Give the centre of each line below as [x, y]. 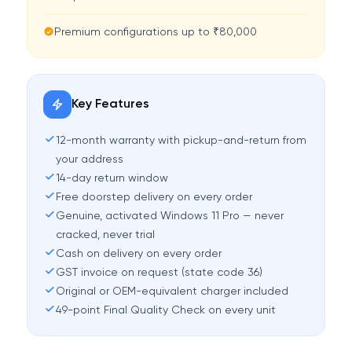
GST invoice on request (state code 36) [159, 273]
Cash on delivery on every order [138, 254]
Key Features [110, 104]
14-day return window [112, 178]
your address [89, 159]
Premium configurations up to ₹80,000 [155, 32]
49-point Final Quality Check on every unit [165, 310]
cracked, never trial [105, 235]
